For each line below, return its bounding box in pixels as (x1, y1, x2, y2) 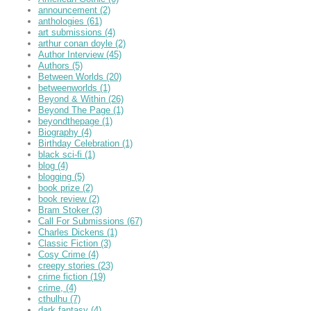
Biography (38, 126, 81, 137)
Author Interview (38, 49, 106, 60)
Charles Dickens (38, 226, 107, 237)
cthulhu (38, 293, 70, 304)
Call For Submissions (38, 215, 127, 226)
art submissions (38, 26, 105, 37)
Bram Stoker (38, 204, 92, 215)
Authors (38, 60, 72, 71)
